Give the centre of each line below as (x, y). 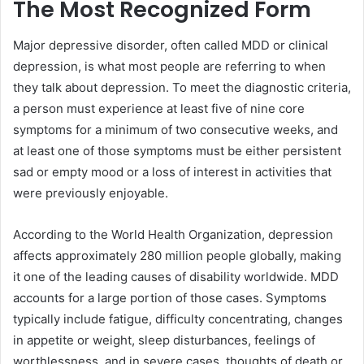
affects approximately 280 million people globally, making (177, 256)
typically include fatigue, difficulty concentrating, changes (178, 319)
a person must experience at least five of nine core (159, 109)
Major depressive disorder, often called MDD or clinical (171, 45)
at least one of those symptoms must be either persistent (177, 151)
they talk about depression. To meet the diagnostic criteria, (182, 88)
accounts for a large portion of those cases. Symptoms (170, 298)
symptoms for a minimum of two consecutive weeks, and (175, 130)
